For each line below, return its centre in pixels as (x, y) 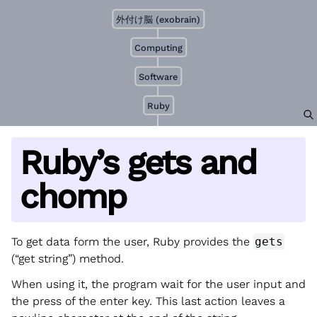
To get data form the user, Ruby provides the (132, 241)
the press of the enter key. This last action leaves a (148, 301)
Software (158, 76)
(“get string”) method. (68, 258)
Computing (158, 47)
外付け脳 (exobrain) (158, 18)
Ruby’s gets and (138, 162)
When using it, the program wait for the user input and (158, 284)
